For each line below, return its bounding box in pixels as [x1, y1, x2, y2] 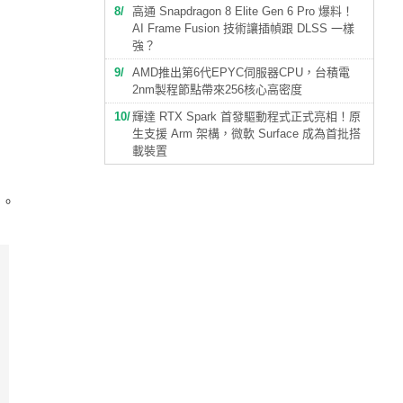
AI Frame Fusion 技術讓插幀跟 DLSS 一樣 [132, 22, 354, 35]
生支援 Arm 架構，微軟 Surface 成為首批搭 [132, 127, 361, 140]
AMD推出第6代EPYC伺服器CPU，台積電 [132, 66, 350, 79]
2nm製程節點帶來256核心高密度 [132, 83, 302, 96]
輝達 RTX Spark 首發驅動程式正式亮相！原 [132, 110, 361, 123]
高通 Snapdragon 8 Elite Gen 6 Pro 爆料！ [132, 4, 354, 18]
